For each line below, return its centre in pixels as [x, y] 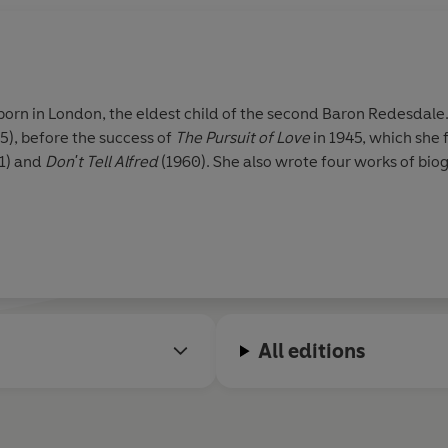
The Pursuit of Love [244, 138]
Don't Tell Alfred [101, 162]
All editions [312, 351]
